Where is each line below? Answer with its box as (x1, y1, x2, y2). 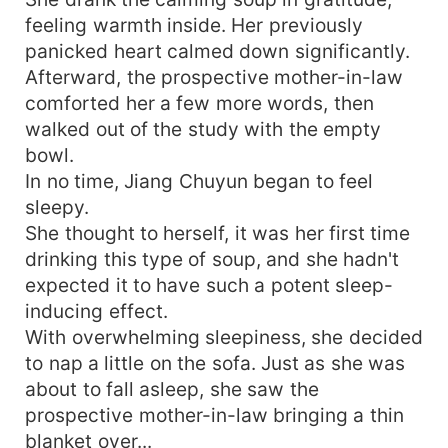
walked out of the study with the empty (25, 116, 382, 141)
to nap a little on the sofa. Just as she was (25, 350, 406, 375)
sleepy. (25, 194, 90, 219)
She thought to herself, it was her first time (25, 220, 411, 245)
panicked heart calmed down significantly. (25, 38, 410, 63)
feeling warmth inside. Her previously (25, 12, 363, 37)
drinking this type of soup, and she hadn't (25, 246, 400, 271)
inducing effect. (25, 298, 168, 323)
